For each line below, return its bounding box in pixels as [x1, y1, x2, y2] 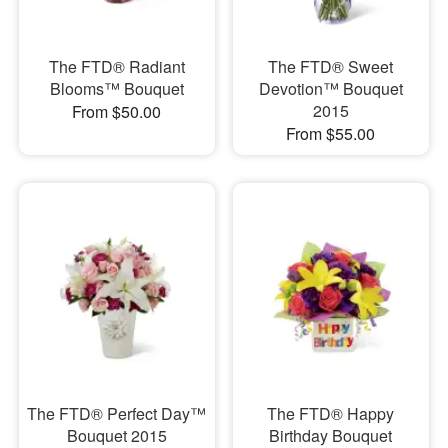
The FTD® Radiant [48, 54, 185, 78]
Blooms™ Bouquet [49, 76, 184, 100]
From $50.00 [72, 99, 162, 123]
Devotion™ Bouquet [258, 76, 403, 100]
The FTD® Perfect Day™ [27, 402, 207, 426]
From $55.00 [286, 121, 376, 145]
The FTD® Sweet [268, 54, 394, 78]
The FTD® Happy [267, 402, 395, 426]
